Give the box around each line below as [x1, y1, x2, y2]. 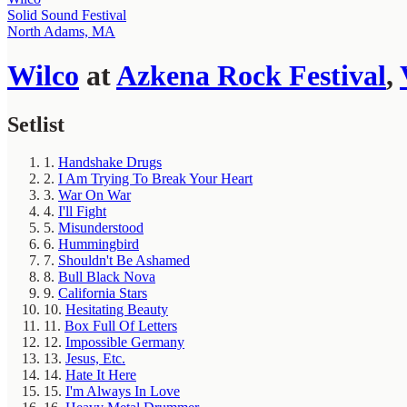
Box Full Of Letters [65, 318, 177, 334]
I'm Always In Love [65, 383, 180, 400]
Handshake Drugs [58, 154, 162, 171]
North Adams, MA [7, 23, 115, 39]
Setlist [7, 112, 65, 136]
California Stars [58, 285, 147, 302]
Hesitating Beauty [65, 302, 168, 318]
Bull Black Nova [58, 269, 155, 285]
